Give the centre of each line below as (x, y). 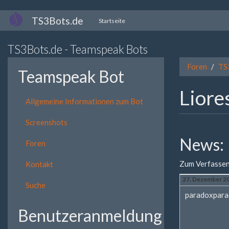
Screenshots (47, 122)
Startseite (112, 20)
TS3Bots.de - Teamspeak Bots (78, 49)
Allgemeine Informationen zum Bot (84, 101)
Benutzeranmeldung (90, 215)
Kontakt (39, 164)
